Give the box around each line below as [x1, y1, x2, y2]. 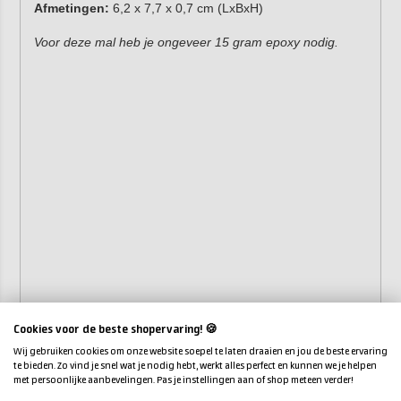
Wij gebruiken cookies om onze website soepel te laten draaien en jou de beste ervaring [13, 346, 388, 357]
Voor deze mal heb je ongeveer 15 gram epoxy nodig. [33, 34, 338, 49]
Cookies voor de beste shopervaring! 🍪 [13, 324, 218, 336]
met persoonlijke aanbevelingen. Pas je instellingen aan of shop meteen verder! [13, 375, 354, 386]
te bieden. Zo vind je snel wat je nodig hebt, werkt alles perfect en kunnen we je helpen [13, 361, 377, 371]
